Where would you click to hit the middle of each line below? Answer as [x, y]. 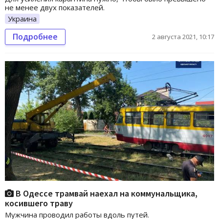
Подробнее [35, 37]
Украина [22, 18]
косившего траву [39, 203]
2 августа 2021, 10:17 [183, 37]
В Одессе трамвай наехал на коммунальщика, [106, 193]
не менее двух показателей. [55, 7]
